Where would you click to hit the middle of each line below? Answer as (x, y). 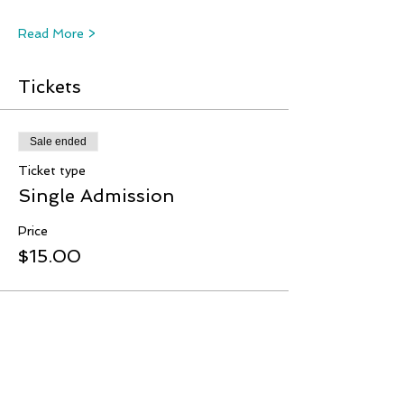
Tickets (50, 87)
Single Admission (96, 196)
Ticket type (52, 170)
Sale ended (58, 142)
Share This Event (95, 382)
